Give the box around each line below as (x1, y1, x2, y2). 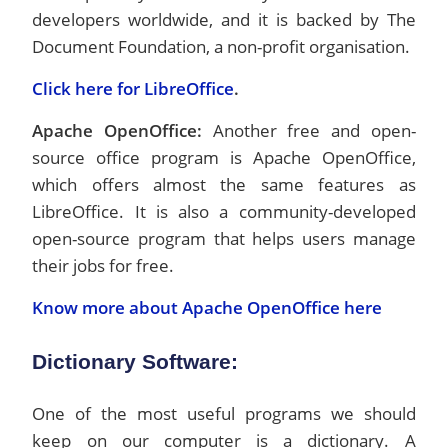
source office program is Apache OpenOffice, (32, 146, 416, 169)
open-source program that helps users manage (32, 227, 416, 250)
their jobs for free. (32, 254, 175, 277)
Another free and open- (202, 119, 416, 142)
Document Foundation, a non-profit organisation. (32, 35, 411, 58)
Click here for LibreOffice (32, 77, 235, 100)
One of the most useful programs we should (32, 402, 416, 425)
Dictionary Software (32, 350, 232, 373)
